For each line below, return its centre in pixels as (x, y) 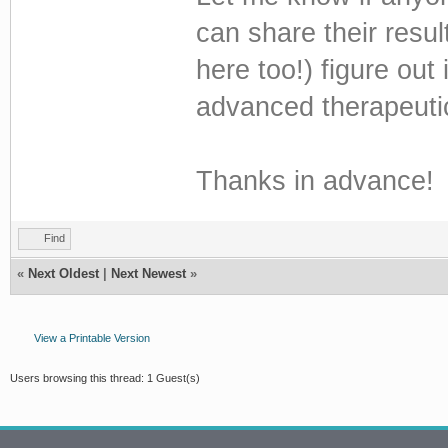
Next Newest (148, 273)
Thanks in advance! (314, 180)
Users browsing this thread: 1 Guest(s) (105, 377)
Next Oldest (63, 273)
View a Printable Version (92, 337)
